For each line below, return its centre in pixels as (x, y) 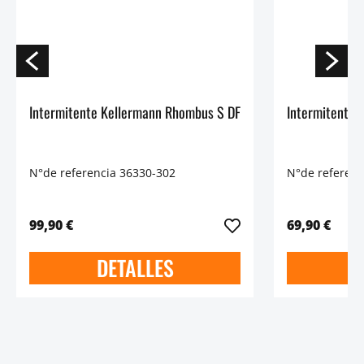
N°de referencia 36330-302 (102, 173)
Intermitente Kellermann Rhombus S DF (135, 112)
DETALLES (135, 268)
